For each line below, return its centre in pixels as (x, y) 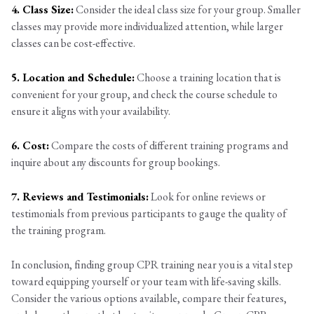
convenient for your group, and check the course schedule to (144, 95)
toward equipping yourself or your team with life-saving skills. (146, 282)
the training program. (59, 231)
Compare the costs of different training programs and (169, 146)
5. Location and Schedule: (73, 78)
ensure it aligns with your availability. (91, 111)
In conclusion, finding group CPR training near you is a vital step (152, 265)
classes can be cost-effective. (73, 43)
